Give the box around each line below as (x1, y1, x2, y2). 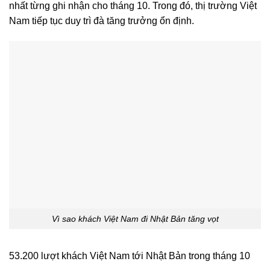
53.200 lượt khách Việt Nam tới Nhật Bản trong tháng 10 (9, 251, 250, 262)
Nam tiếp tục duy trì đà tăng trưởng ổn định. (9, 15, 194, 26)
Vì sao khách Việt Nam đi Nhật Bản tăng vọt (51, 213, 219, 224)
